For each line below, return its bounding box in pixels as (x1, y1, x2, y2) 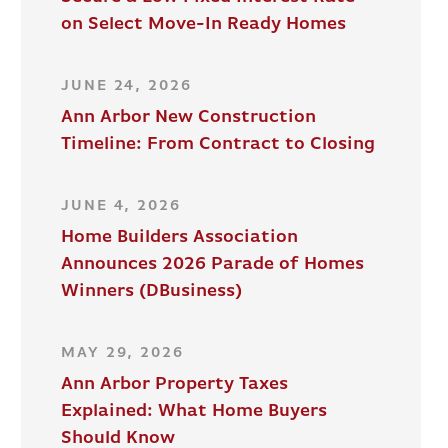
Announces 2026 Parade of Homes (61, 255, 365, 274)
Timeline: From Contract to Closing (61, 135, 376, 154)
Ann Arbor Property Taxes (61, 375, 289, 394)
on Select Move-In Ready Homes (61, 15, 347, 34)
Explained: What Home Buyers (61, 402, 328, 421)
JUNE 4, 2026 (61, 199, 181, 214)
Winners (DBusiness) (61, 282, 243, 301)
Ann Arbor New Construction (61, 108, 317, 127)
